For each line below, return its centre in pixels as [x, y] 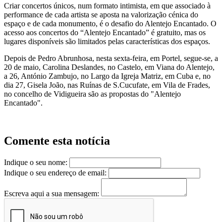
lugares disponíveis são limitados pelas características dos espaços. [107, 42]
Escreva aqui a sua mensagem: [52, 194]
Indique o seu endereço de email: [55, 173]
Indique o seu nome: [36, 163]
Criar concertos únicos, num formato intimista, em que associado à [107, 6]
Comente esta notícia [57, 141]
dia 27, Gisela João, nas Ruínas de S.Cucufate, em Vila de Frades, [107, 85]
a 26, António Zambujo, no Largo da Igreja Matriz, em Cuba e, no [107, 76]
